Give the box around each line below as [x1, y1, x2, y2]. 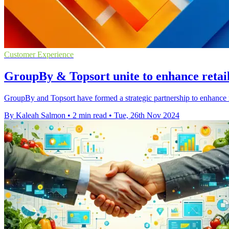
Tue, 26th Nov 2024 [114, 111, 179, 120]
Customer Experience [4, 50, 74, 59]
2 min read [73, 111, 107, 120]
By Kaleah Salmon [4, 111, 65, 120]
